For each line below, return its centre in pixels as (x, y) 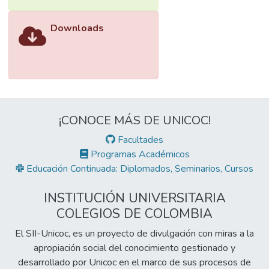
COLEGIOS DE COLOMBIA (134, 214)
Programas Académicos (139, 154)
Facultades (139, 140)
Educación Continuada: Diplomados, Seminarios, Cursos (139, 169)
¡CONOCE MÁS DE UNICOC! (134, 120)
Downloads (77, 29)
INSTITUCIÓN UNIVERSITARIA (134, 198)
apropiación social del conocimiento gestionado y (134, 248)
